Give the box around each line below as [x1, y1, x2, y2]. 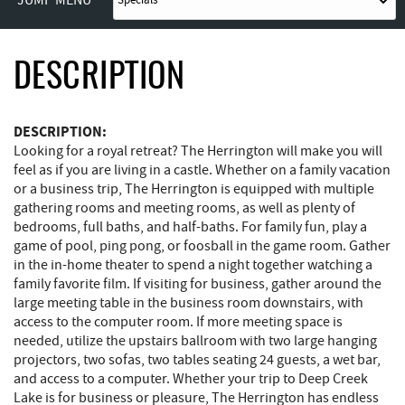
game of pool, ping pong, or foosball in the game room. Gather [14, 236, 391, 255]
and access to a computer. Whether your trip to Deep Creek [14, 369, 368, 388]
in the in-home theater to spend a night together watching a [14, 255, 372, 274]
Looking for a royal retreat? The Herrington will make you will [14, 141, 382, 160]
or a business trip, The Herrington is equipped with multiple [14, 179, 374, 198]
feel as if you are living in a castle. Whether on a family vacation [14, 160, 391, 179]
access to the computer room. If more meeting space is [14, 312, 343, 331]
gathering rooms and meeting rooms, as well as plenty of [14, 198, 358, 217]
